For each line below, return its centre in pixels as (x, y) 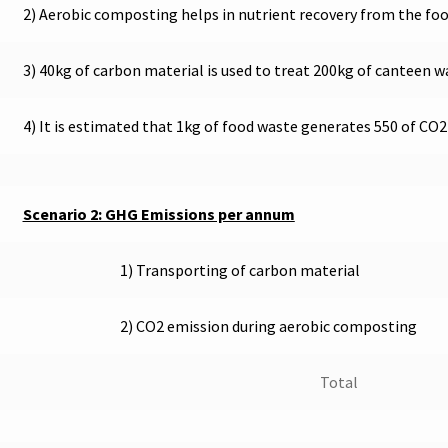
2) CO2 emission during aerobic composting (268, 326)
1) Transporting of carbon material (241, 270)
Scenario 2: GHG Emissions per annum (158, 214)
